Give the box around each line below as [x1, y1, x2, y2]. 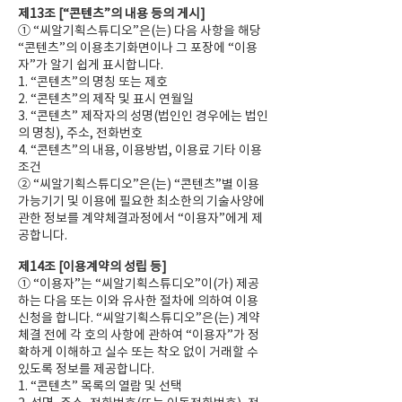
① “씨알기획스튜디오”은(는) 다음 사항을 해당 [18, 22, 261, 39]
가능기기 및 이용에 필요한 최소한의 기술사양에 [18, 193, 265, 209]
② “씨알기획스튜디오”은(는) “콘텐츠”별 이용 [18, 176, 259, 192]
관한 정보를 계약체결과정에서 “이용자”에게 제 [18, 210, 263, 226]
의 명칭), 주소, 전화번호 [18, 125, 143, 141]
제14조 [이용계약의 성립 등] [18, 258, 167, 275]
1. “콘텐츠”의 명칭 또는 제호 [18, 74, 168, 90]
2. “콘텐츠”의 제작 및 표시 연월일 [18, 91, 194, 107]
